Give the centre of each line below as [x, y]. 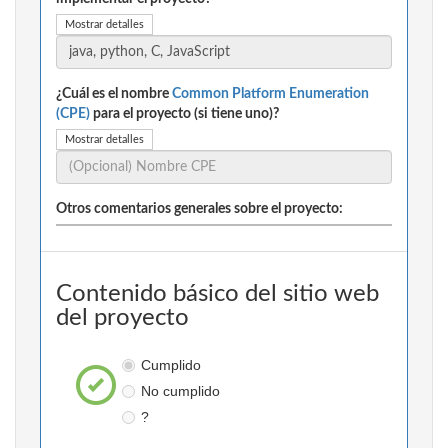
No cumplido [180, 391]
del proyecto [122, 318]
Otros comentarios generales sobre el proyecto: [199, 209]
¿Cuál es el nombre [114, 94]
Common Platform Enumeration [270, 94]
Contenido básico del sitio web [217, 294]
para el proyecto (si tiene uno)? [184, 114]
